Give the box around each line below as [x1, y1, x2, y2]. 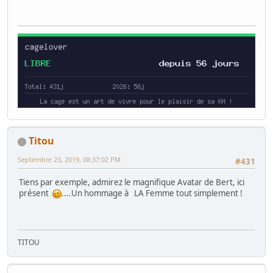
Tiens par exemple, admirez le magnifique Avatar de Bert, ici [19, 177, 244, 188]
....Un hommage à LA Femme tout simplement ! [62, 188, 243, 199]
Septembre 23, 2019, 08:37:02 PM [18, 155, 121, 165]
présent [19, 188, 52, 199]
